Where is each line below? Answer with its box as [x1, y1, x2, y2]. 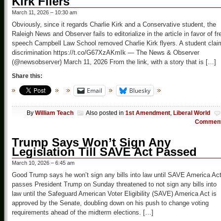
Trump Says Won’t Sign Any [12, 136, 171, 149]
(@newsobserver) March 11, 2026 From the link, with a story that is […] [12, 58, 216, 66]
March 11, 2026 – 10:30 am [12, 9, 77, 15]
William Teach [35, 110, 74, 117]
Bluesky [129, 86, 150, 95]
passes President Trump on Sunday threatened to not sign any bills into [12, 181, 217, 188]
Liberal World [173, 110, 210, 117]
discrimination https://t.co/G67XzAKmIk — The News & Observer [12, 48, 199, 56]
